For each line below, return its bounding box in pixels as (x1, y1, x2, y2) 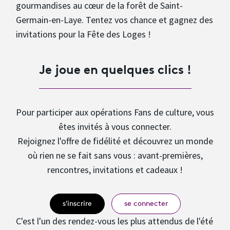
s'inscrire (62, 200, 92, 208)
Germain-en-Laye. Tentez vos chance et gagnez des (16, 14, 213, 26)
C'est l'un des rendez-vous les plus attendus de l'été (16, 215, 213, 227)
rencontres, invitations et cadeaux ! (47, 164, 183, 176)
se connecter (124, 200, 168, 208)
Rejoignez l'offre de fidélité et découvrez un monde (17, 135, 213, 147)
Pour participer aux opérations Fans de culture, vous (16, 106, 214, 119)
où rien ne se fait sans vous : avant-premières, (27, 149, 203, 162)
